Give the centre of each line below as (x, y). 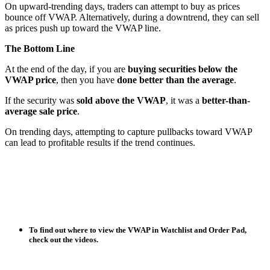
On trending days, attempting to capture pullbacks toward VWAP (128, 132)
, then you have (86, 80)
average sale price (41, 111)
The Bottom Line (40, 49)
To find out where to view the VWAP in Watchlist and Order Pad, (138, 230)
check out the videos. (64, 240)
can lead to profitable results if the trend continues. (100, 143)
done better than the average (175, 80)
